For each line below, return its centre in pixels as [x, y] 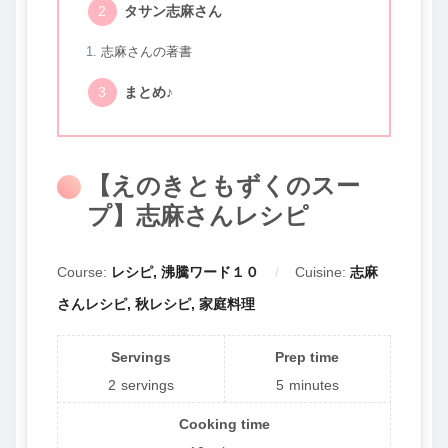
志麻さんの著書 [146, 51]
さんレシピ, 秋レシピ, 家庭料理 [156, 303]
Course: [84, 271]
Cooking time [224, 423]
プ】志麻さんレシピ [198, 216]
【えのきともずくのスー [223, 186]
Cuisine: [322, 271]
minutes [313, 384]
